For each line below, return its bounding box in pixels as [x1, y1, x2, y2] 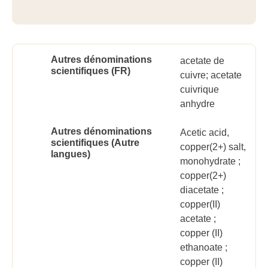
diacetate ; [180, 185, 224, 195]
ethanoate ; [180, 242, 227, 252]
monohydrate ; [180, 156, 240, 166]
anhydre [180, 99, 215, 109]
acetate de [180, 56, 224, 66]
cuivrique [180, 84, 219, 95]
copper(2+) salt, [180, 142, 246, 152]
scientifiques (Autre [51, 138, 139, 148]
